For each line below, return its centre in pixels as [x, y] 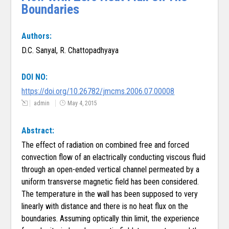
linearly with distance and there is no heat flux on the [105, 207]
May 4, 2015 [83, 104]
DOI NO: [35, 77]
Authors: [37, 36]
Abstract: [38, 131]
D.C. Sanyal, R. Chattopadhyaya [70, 51]
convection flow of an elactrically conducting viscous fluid [114, 157]
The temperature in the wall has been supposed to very [110, 194]
